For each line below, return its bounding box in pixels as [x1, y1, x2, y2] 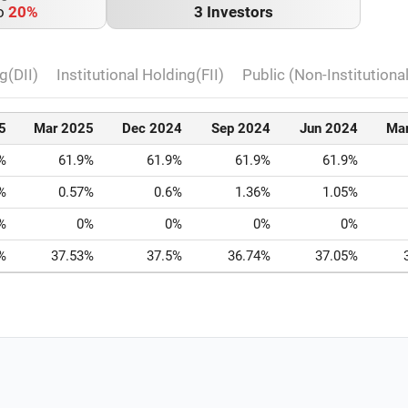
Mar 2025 [34, 120, 95, 138]
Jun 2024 [300, 120, 359, 138]
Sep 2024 [210, 120, 270, 138]
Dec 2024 [122, 120, 183, 138]
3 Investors [194, 4, 273, 22]
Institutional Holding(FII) [56, 66, 224, 85]
